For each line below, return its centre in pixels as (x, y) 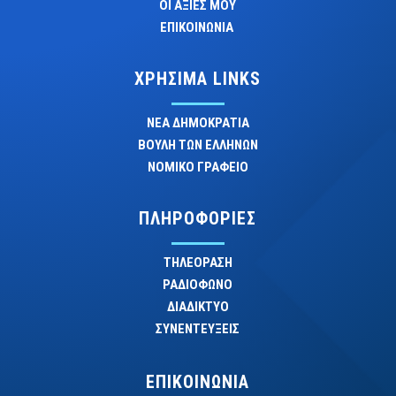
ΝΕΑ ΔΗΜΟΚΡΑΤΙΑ (198, 123)
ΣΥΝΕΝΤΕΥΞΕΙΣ (198, 329)
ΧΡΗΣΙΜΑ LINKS (198, 79)
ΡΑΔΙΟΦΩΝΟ (198, 285)
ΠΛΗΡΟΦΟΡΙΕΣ (198, 219)
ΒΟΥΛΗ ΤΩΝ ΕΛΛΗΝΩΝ (198, 145)
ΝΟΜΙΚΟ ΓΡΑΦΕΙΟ (198, 168)
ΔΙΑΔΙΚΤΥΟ (198, 307)
